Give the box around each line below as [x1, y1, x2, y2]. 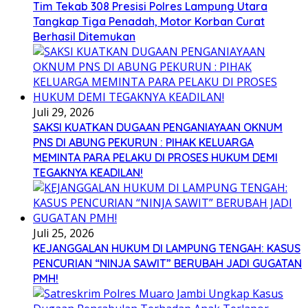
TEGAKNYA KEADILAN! [33, 166, 143, 180]
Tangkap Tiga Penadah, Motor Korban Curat [33, 14, 265, 29]
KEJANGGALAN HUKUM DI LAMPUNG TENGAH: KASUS [33, 241, 300, 256]
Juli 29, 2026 [33, 104, 94, 120]
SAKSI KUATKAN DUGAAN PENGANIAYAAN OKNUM [33, 120, 283, 135]
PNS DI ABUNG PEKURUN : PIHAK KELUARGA [33, 135, 254, 150]
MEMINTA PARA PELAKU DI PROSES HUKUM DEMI [33, 151, 278, 165]
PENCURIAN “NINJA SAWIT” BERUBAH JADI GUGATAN [33, 256, 302, 271]
